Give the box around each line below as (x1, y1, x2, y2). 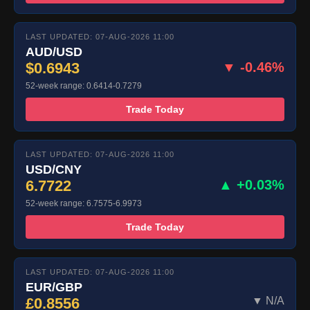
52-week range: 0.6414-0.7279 (26, 81, 142, 91)
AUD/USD (26, 45, 82, 60)
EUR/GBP (26, 280, 82, 295)
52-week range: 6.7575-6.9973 (26, 199, 142, 209)
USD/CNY (26, 163, 82, 177)
